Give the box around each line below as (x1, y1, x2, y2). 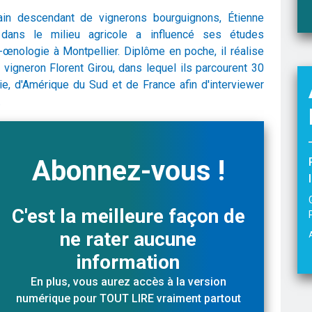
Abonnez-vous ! (31, 155, 225, 188)
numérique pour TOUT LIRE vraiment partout (15, 292, 241, 306)
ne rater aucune (60, 228, 197, 251)
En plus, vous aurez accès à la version (30, 275, 226, 289)
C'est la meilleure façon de (11, 205, 245, 228)
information (77, 251, 180, 274)
